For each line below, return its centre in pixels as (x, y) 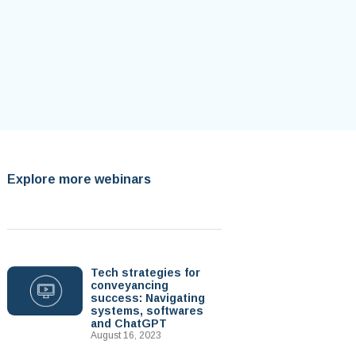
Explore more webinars (79, 179)
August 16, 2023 (126, 335)
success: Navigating (147, 298)
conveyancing (129, 285)
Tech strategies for (145, 273)
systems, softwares (147, 311)
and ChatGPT (128, 323)
